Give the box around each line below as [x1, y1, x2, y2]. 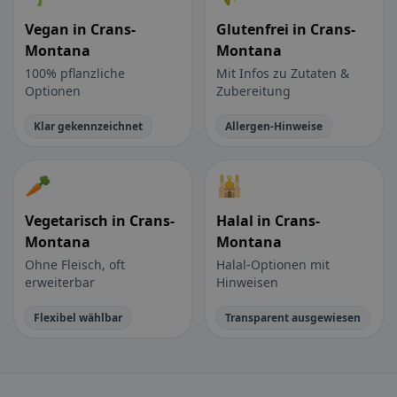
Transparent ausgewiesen [225, 310, 361, 326]
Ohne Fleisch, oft [25, 256, 125, 274]
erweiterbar [25, 274, 95, 292]
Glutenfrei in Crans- [216, 19, 355, 40]
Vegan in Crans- [25, 19, 136, 40]
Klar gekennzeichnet [34, 119, 143, 135]
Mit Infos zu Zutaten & [216, 65, 349, 82]
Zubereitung [216, 82, 291, 100]
